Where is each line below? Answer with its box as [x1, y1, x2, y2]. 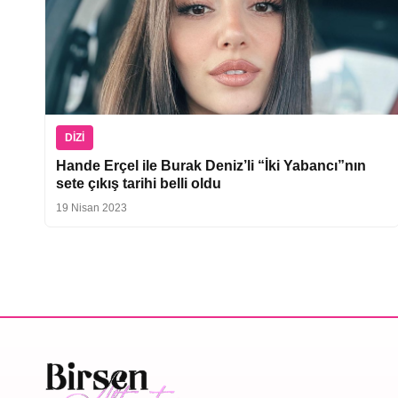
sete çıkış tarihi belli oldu [56, 175, 221, 191]
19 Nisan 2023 [56, 201, 127, 214]
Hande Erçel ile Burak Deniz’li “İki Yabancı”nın [56, 157, 366, 173]
